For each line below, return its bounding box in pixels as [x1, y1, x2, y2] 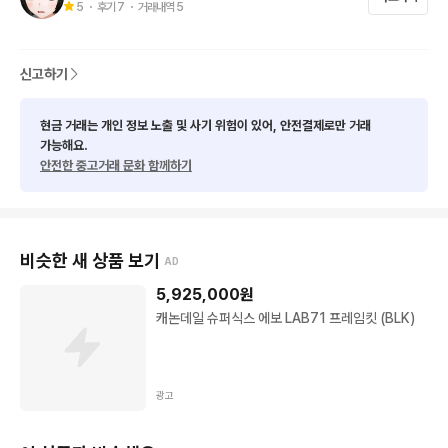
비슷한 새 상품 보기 [20, 250, 160, 271]
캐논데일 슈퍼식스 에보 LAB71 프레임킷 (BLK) [155, 310, 415, 326]
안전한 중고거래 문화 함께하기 [40, 158, 192, 173]
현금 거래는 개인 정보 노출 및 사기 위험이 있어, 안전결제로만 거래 [40, 118, 371, 133]
